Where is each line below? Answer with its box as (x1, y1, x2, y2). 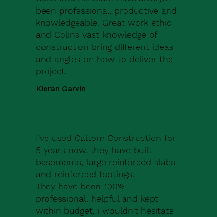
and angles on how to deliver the (36, 54, 173, 64)
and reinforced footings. (36, 169, 135, 180)
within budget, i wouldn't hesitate (36, 205, 174, 216)
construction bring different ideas (36, 42, 174, 52)
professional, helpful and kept (36, 193, 159, 204)
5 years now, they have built (36, 145, 153, 155)
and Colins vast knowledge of (36, 30, 157, 40)
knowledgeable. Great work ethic (36, 17, 172, 28)
